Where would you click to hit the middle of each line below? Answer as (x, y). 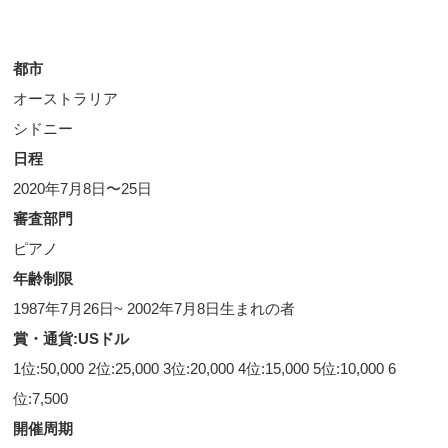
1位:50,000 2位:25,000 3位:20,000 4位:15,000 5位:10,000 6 (205, 369)
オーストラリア (66, 99)
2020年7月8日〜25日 (83, 189)
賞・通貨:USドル (71, 339)
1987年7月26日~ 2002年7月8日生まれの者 (156, 309)
